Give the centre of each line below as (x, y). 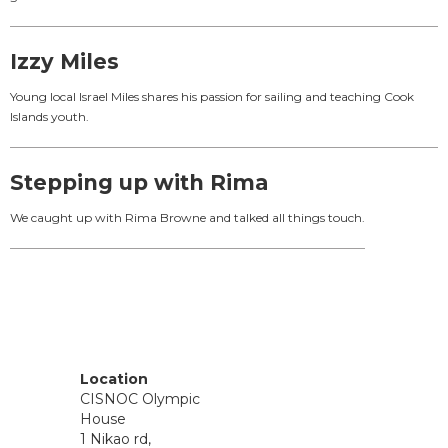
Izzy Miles (64, 61)
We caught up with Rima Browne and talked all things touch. (187, 217)
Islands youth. (49, 116)
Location (114, 378)
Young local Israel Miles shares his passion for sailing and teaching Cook (212, 96)
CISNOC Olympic (140, 398)
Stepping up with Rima (139, 182)
